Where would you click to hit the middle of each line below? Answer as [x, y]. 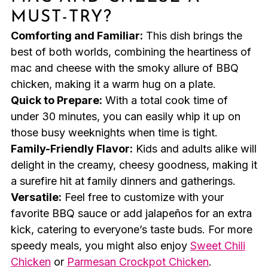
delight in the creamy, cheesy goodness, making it [134, 165]
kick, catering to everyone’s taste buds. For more [131, 230]
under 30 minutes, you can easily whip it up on [125, 117]
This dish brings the [192, 36]
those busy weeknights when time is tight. [114, 133]
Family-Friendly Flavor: [71, 149]
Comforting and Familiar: [77, 36]
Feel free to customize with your [142, 197]
